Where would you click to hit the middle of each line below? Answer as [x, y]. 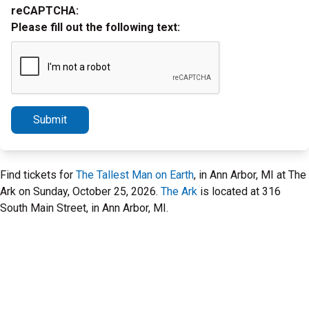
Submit [50, 120]
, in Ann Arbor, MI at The [250, 175]
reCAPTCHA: [45, 11]
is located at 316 [239, 191]
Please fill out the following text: [96, 27]
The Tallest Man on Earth [135, 175]
